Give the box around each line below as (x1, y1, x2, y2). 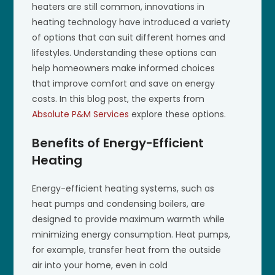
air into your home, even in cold (32, 258, 168, 271)
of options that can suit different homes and (32, 31, 226, 44)
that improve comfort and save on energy (32, 77, 215, 90)
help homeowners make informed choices (32, 61, 215, 74)
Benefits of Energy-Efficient (32, 134, 204, 152)
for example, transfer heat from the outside (32, 243, 222, 256)
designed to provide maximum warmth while (32, 212, 225, 225)
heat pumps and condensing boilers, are (32, 197, 206, 210)
